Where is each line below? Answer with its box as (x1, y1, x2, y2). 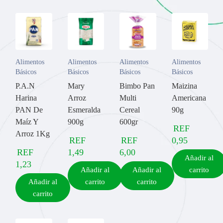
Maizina (171, 81, 197, 90)
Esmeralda (67, 105, 101, 114)
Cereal (119, 105, 140, 114)
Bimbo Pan (119, 81, 155, 90)
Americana (171, 93, 206, 102)
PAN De (15, 105, 43, 114)
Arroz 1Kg (15, 129, 50, 138)
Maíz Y (15, 117, 38, 126)
